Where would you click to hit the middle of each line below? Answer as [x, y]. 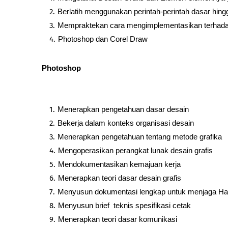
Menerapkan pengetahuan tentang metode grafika [140, 136]
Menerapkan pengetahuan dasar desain [123, 109]
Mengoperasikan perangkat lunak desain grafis [135, 150]
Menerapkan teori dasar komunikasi [118, 219]
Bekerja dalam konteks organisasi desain [126, 123]
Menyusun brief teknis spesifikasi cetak [124, 205]
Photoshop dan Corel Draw [103, 39]
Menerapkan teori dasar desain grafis [120, 178]
